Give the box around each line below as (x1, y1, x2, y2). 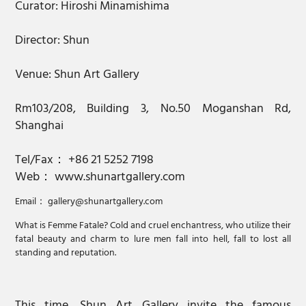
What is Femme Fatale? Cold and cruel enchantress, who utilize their (14, 217, 292, 234)
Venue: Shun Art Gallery (14, 64, 142, 85)
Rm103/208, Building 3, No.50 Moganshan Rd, (14, 98, 292, 119)
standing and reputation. (14, 245, 116, 261)
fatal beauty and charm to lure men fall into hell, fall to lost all (14, 231, 292, 247)
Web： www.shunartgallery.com (14, 167, 185, 187)
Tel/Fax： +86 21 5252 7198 (14, 150, 154, 170)
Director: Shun (14, 30, 89, 51)
